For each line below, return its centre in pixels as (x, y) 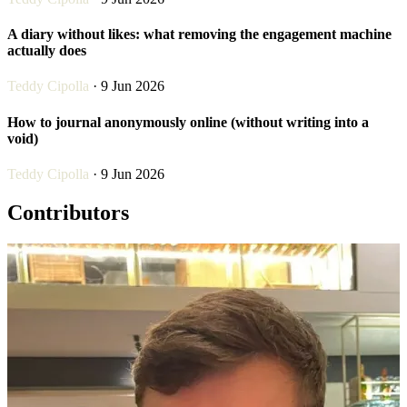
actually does (47, 51)
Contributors (68, 212)
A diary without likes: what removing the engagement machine (199, 35)
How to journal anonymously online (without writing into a (188, 122)
